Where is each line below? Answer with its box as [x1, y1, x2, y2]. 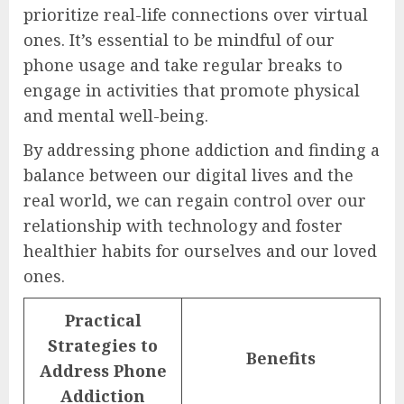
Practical [64, 309, 142, 332]
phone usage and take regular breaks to [23, 54, 343, 77]
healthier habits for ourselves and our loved [23, 240, 377, 262]
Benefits [246, 347, 316, 370]
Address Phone [39, 360, 167, 382]
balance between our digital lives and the [23, 164, 353, 187]
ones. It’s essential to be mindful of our [23, 29, 335, 51]
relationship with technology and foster [23, 215, 343, 237]
